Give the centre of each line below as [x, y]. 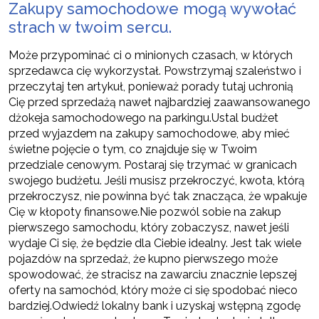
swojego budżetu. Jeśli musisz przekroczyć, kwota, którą [157, 181]
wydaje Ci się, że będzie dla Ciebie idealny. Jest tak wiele [155, 244]
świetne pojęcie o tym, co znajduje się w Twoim [133, 150]
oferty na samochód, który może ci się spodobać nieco [153, 291]
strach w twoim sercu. [90, 27]
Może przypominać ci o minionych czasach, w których [151, 56]
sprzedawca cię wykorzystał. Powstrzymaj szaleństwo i [155, 71]
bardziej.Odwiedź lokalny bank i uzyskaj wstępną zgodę [155, 306]
